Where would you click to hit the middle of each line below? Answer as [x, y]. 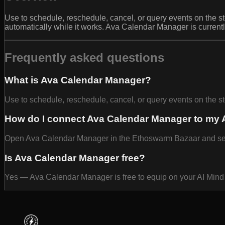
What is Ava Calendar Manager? [78, 80]
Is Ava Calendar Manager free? [75, 158]
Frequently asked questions [84, 57]
